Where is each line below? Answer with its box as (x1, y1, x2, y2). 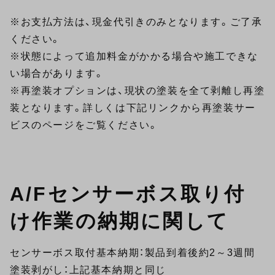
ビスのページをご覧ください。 (10, 120, 159, 130)
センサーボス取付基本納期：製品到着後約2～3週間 (10, 247, 255, 258)
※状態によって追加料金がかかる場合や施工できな (10, 51, 258, 61)
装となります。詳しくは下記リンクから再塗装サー (10, 103, 256, 113)
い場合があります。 (10, 68, 105, 79)
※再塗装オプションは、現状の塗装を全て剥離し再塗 (10, 85, 265, 96)
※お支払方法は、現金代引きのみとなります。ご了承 (10, 17, 263, 27)
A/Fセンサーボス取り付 (10, 183, 246, 205)
